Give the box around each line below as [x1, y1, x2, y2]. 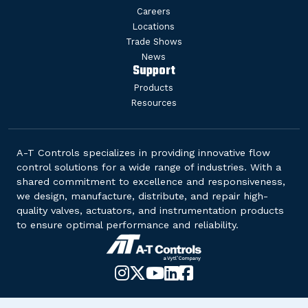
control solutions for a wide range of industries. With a [16, 162, 281, 173]
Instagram [129, 275, 210, 295]
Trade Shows [125, 36, 182, 47]
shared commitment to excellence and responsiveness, [16, 176, 285, 188]
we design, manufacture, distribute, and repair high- [16, 190, 268, 202]
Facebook [193, 275, 267, 295]
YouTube [164, 275, 229, 295]
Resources [131, 98, 177, 109]
